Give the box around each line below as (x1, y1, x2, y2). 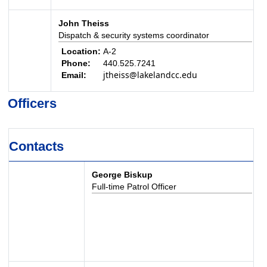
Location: (61, 46, 101, 56)
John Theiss (58, 18, 109, 28)
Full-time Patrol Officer (91, 182, 176, 191)
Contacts (8, 139, 64, 154)
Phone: (61, 58, 91, 68)
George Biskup (91, 170, 153, 179)
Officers (8, 96, 57, 111)
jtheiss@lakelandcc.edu (103, 69, 197, 80)
